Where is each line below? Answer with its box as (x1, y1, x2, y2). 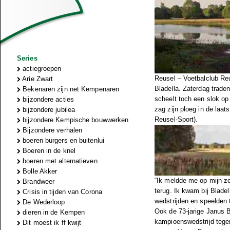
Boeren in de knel (21, 147, 75, 155)
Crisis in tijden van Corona (21, 188, 102, 196)
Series (17, 54, 37, 62)
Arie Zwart (21, 75, 53, 83)
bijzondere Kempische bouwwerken (21, 116, 129, 124)
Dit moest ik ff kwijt (21, 219, 82, 226)
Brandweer (21, 178, 55, 185)
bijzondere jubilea (21, 106, 75, 113)
